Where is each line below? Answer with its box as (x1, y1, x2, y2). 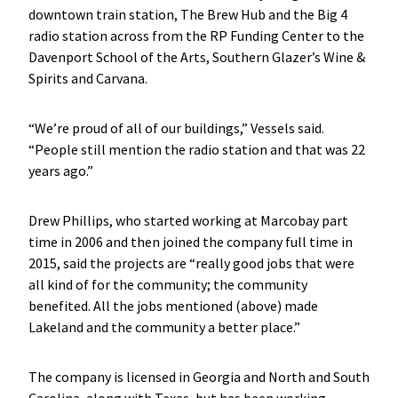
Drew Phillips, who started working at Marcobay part (28, 211, 348, 229)
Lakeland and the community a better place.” (28, 317, 303, 336)
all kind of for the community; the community (28, 275, 307, 293)
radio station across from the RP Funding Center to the (28, 26, 364, 44)
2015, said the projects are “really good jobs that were (28, 253, 354, 272)
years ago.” (28, 161, 96, 179)
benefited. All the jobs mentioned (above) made (28, 296, 318, 314)
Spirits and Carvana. (28, 68, 150, 87)
